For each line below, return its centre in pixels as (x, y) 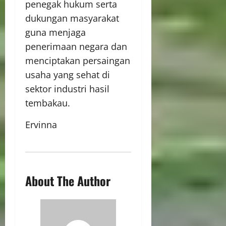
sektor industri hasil (67, 89)
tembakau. (48, 103)
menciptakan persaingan (78, 61)
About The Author (68, 181)
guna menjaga (55, 32)
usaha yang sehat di (68, 75)
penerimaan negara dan (76, 46)
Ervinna (41, 125)
